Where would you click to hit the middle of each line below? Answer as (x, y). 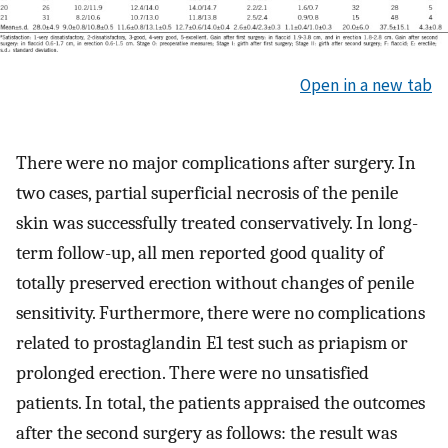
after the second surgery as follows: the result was (206, 433)
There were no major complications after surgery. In (216, 163)
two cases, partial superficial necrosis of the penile (207, 193)
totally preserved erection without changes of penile (215, 283)
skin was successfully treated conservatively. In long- (217, 223)
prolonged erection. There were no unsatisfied (192, 373)
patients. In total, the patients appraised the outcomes (220, 403)
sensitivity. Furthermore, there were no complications (220, 313)
